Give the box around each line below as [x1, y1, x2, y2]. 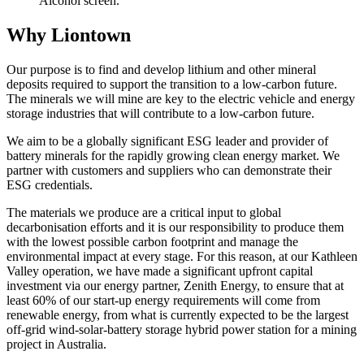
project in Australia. [6, 336, 106, 351]
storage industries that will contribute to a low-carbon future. [6, 106, 314, 120]
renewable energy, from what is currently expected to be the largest [6, 307, 349, 322]
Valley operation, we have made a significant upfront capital [6, 263, 313, 278]
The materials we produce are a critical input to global [6, 205, 281, 219]
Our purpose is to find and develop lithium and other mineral [6, 62, 316, 76]
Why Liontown [6, 24, 131, 45]
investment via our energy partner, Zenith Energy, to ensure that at [6, 278, 344, 292]
